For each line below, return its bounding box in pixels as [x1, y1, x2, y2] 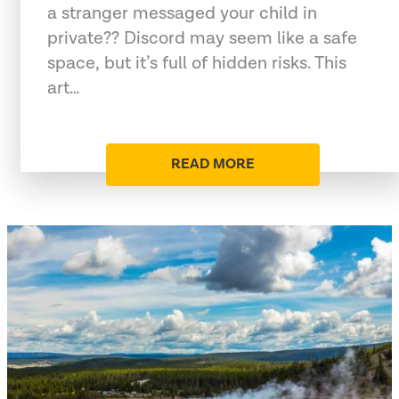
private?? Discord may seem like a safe [47, 26, 357, 50]
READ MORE [171, 154, 255, 174]
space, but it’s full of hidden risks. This [47, 51, 346, 75]
